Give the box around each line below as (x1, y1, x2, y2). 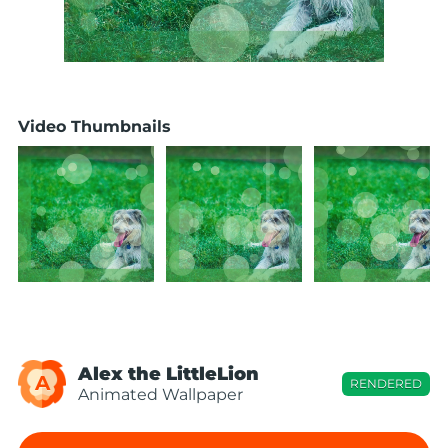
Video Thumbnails (18, 117, 171, 136)
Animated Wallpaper (78, 385, 243, 404)
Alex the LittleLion (78, 363, 259, 385)
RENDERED (350, 376, 422, 391)
